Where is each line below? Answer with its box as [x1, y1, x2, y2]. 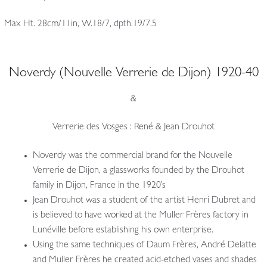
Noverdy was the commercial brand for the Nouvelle [32, 151, 232, 161]
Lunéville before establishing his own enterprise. [32, 225, 213, 235]
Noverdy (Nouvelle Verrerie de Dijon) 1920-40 [8, 67, 259, 81]
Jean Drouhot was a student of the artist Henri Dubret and [32, 195, 256, 206]
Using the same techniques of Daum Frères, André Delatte [32, 240, 256, 250]
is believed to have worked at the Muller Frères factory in [32, 210, 249, 221]
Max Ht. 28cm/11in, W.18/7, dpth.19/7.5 [4, 20, 157, 30]
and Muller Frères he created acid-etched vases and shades [32, 255, 257, 265]
